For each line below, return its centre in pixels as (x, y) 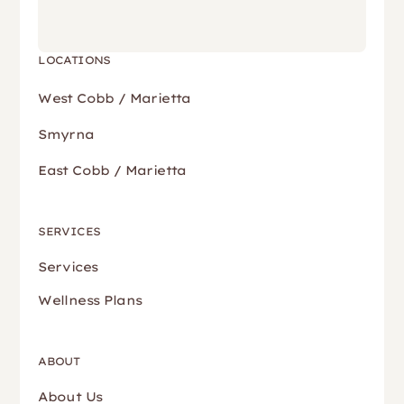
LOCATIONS (74, 60)
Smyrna (66, 134)
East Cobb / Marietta (112, 170)
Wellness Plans (90, 300)
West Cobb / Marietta (115, 98)
